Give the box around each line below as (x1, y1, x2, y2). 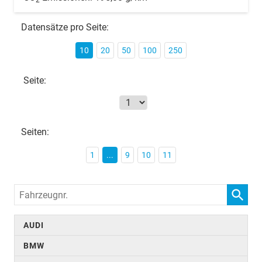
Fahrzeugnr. (14, 186, 58, 196)
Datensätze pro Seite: (21, 21, 109, 33)
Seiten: (21, 126, 49, 137)
